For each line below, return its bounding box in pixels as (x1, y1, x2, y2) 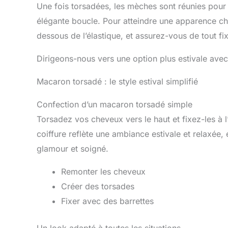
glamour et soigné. (37, 143, 108, 154)
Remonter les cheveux (61, 166, 146, 177)
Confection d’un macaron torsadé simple (37, 99, 192, 109)
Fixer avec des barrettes (61, 195, 154, 206)
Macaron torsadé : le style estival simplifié (37, 76, 198, 87)
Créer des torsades (61, 181, 134, 191)
